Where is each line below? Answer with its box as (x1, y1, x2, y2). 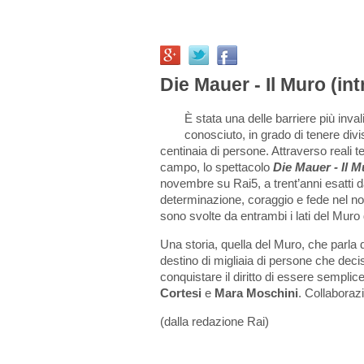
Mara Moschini (214, 286, 298, 301)
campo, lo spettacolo (160, 160, 273, 175)
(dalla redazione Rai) (160, 314, 269, 329)
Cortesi (160, 286, 201, 301)
